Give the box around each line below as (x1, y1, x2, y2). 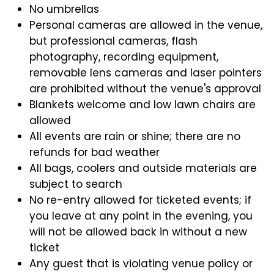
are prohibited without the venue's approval (29, 81, 262, 96)
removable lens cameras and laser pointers (29, 65, 262, 80)
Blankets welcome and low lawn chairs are (29, 97, 256, 112)
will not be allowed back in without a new (29, 224, 248, 239)
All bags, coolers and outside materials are (29, 160, 257, 176)
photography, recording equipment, (29, 49, 219, 64)
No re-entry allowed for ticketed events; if (29, 192, 252, 207)
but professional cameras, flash (29, 33, 198, 48)
